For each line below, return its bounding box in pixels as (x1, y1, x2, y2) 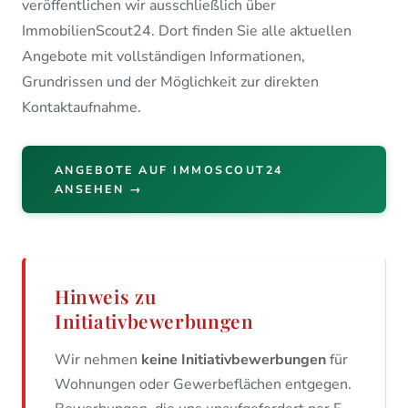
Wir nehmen (55, 350, 141, 370)
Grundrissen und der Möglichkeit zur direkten (22, 72, 319, 92)
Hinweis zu (55, 283, 157, 309)
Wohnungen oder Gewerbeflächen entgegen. (55, 374, 352, 394)
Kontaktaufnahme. (22, 97, 141, 117)
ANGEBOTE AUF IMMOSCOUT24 (55, 162, 283, 178)
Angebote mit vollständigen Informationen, (22, 46, 305, 66)
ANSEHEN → (55, 181, 143, 197)
